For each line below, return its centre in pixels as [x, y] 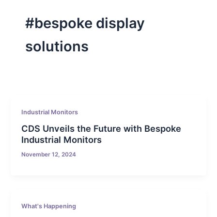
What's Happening [49, 206]
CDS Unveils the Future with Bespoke [101, 129]
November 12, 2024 [49, 155]
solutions [57, 46]
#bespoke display [85, 23]
